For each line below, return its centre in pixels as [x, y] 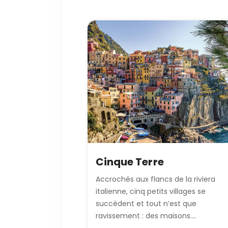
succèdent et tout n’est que [146, 204]
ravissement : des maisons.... [146, 216]
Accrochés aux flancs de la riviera [155, 179]
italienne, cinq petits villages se [151, 192]
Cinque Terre [130, 162]
